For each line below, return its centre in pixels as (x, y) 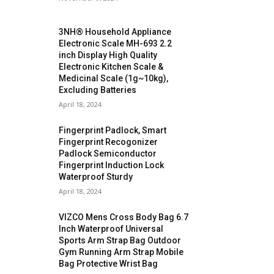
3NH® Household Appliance (115, 32)
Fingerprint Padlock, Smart (113, 131)
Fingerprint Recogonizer (109, 142)
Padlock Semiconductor (108, 154)
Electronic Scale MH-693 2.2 (116, 44)
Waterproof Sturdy (96, 177)
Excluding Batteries (98, 90)
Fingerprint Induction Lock (112, 165)
